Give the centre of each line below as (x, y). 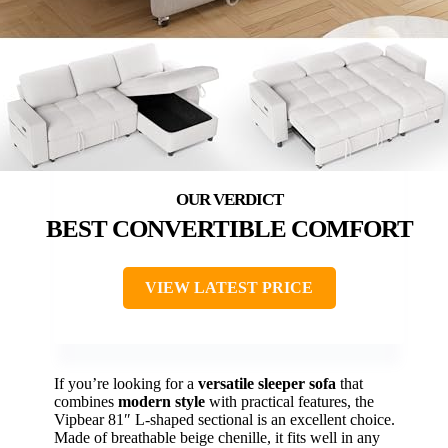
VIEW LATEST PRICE (229, 288)
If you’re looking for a (126, 384)
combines (86, 402)
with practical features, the (289, 402)
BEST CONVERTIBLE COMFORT (229, 229)
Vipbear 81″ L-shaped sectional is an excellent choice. (224, 420)
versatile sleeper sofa (267, 384)
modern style (161, 402)
